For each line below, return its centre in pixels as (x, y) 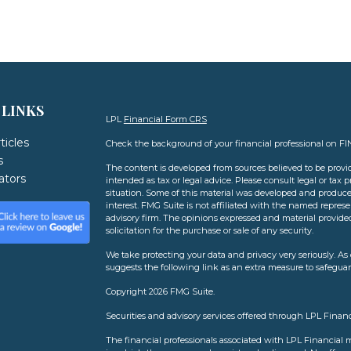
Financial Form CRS (165, 119)
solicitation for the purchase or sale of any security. (209, 230)
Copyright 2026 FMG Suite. (160, 291)
